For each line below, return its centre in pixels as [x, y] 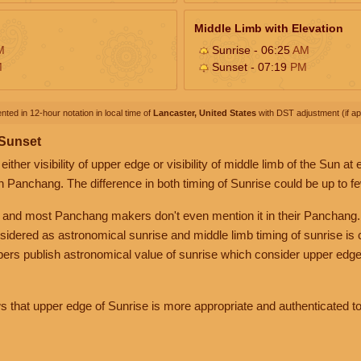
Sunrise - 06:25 [251, 50]
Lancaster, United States [205, 112]
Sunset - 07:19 [249, 66]
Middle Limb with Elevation [269, 28]
